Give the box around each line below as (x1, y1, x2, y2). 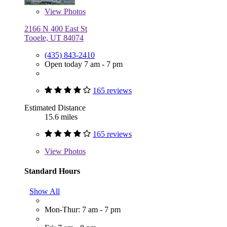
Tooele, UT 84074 (24, 33, 84, 43)
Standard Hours (24, 167, 80, 176)
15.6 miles (45, 112, 78, 122)
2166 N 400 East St (24, 24, 87, 33)
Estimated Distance (24, 103, 86, 112)
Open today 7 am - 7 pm (45, 60, 123, 69)
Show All (29, 186, 60, 196)
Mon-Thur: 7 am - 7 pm (45, 205, 121, 214)
